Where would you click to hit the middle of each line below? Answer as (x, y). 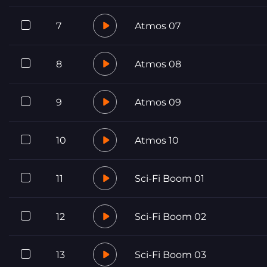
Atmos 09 (158, 102)
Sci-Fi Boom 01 (170, 178)
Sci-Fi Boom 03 (170, 254)
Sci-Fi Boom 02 (170, 216)
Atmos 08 (158, 64)
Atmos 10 (157, 140)
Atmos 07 (158, 26)
